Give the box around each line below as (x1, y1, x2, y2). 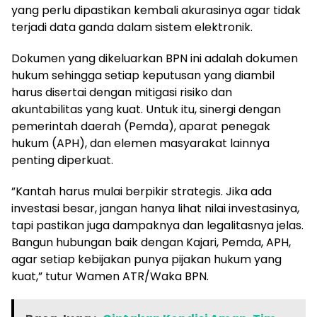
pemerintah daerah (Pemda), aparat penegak (11, 118, 270, 135)
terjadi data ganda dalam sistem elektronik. (11, 19, 253, 36)
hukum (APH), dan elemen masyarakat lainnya (11, 135, 270, 152)
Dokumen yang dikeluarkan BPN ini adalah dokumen (11, 50, 298, 67)
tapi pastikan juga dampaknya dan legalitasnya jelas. (11, 217, 304, 234)
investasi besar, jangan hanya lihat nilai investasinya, (11, 200, 299, 217)
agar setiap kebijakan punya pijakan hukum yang (11, 251, 282, 268)
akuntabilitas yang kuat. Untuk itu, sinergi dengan (11, 101, 281, 118)
